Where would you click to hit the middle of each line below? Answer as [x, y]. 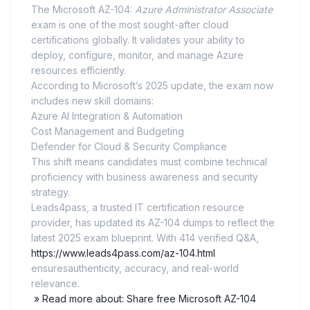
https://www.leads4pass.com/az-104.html [123, 253]
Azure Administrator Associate [204, 10]
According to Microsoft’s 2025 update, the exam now [152, 86]
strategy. [51, 192]
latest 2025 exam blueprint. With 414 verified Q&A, [145, 238]
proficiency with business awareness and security [145, 177]
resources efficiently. [79, 71]
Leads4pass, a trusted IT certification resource [138, 208]
